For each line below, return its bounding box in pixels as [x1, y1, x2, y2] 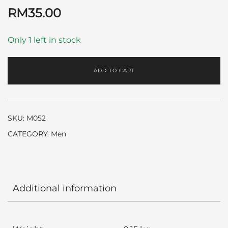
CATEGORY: [8, 129, 51, 138]
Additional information [13, 183, 117, 194]
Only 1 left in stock [8, 35, 81, 45]
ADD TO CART [93, 67, 135, 74]
